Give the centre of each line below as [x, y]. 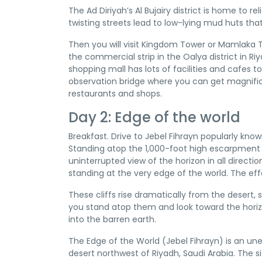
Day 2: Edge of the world [154, 117]
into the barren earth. [112, 219]
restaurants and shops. [115, 94]
